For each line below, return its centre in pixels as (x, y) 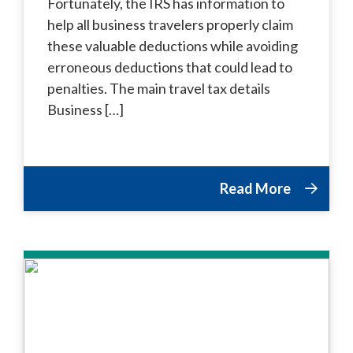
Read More (256, 188)
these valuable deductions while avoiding (173, 45)
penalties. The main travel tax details (159, 88)
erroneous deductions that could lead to (170, 67)
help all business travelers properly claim (170, 24)
